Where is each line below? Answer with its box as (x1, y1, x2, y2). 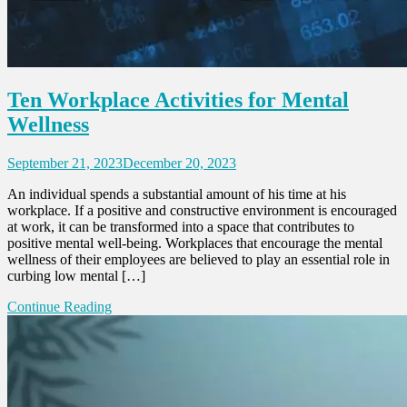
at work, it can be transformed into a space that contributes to (7, 219, 354, 235)
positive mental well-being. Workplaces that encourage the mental (7, 235, 382, 252)
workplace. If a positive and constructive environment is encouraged (7, 203, 397, 219)
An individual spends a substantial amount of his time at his (7, 186, 346, 203)
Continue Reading (7, 299, 112, 315)
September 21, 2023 (7, 155, 123, 172)
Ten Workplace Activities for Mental (7, 88, 349, 113)
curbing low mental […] (7, 268, 145, 284)
